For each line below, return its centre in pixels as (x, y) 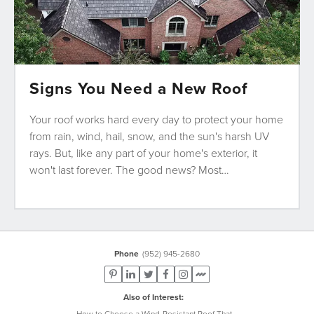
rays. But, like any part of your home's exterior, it (143, 153)
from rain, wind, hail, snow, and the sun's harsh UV (149, 136)
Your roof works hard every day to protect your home (156, 120)
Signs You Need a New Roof (139, 88)
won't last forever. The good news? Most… (129, 170)
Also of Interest (152, 297)
